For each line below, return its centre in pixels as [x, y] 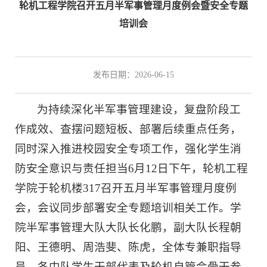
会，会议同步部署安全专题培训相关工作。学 [128, 208]
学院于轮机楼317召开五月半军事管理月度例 [126, 188]
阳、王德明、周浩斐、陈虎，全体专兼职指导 [128, 247]
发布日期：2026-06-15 [133, 75]
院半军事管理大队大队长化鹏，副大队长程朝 [128, 228]
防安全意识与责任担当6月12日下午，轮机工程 [131, 169]
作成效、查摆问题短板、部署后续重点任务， [128, 129]
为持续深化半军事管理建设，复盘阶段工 [139, 110]
